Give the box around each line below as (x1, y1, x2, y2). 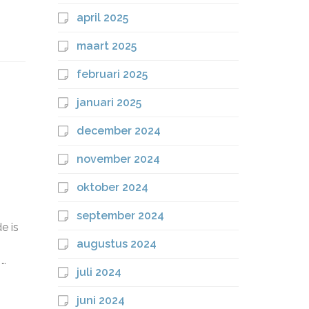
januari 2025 (76, 96, 141, 109)
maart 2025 (76, 39, 137, 52)
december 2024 (76, 124, 161, 137)
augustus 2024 (76, 237, 157, 250)
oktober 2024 (76, 181, 148, 194)
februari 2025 (76, 68, 148, 81)
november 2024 (76, 152, 160, 166)
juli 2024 (76, 266, 121, 279)
